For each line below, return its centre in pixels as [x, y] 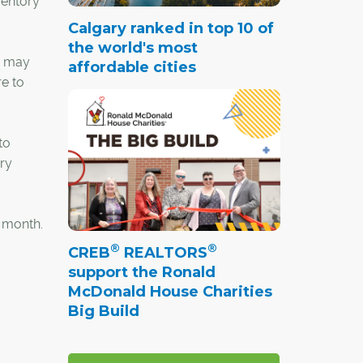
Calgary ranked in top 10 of [171, 28]
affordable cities [132, 67]
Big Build [103, 311]
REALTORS [163, 252]
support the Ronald [141, 272]
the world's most [132, 47]
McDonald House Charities [170, 291]
